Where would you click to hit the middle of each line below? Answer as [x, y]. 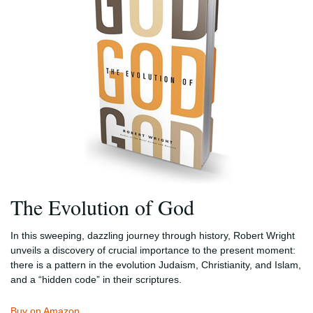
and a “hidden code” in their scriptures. [96, 279]
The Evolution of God [102, 207]
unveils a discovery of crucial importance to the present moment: [153, 250]
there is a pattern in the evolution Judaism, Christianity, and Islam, [156, 264]
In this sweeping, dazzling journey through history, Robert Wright [153, 235]
